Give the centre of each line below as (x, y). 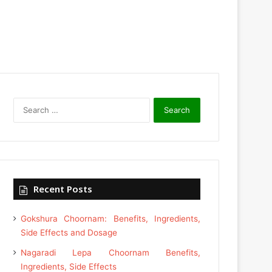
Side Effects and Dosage (69, 233)
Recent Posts (63, 189)
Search (162, 104)
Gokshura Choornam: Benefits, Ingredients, (110, 219)
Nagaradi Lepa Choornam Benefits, (110, 253)
